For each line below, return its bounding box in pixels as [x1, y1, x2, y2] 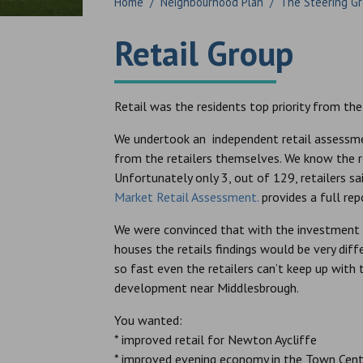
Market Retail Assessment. [114, 189, 258, 205]
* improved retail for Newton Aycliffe [114, 331, 317, 348]
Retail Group [114, 31, 293, 75]
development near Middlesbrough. [114, 280, 299, 296]
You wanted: [114, 312, 182, 328]
